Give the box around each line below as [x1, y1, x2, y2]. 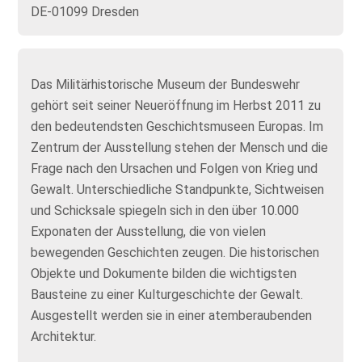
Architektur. [31, 329, 97, 344]
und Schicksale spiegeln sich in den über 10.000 [31, 203, 300, 218]
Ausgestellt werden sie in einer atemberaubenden [31, 308, 313, 323]
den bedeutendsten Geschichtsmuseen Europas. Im [31, 119, 324, 134]
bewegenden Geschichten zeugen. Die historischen [31, 245, 320, 260]
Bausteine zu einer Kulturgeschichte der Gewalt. [31, 287, 304, 302]
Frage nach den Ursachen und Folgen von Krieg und [31, 161, 318, 176]
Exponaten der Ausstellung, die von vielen [31, 224, 267, 239]
